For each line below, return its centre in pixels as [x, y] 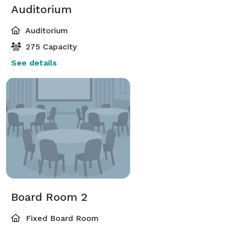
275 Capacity [50, 46]
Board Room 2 [49, 197]
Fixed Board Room [61, 218]
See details [34, 63]
